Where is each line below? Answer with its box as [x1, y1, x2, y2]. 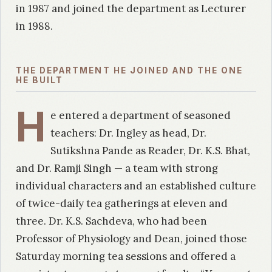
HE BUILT [16, 75, 64, 86]
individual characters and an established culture [16, 179, 256, 193]
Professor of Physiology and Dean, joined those [16, 232, 247, 246]
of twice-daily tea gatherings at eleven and [16, 197, 228, 211]
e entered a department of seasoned [50, 109, 231, 123]
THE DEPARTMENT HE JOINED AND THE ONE [16, 66, 243, 76]
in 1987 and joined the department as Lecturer [16, 2, 246, 16]
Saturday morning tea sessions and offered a [16, 250, 236, 263]
